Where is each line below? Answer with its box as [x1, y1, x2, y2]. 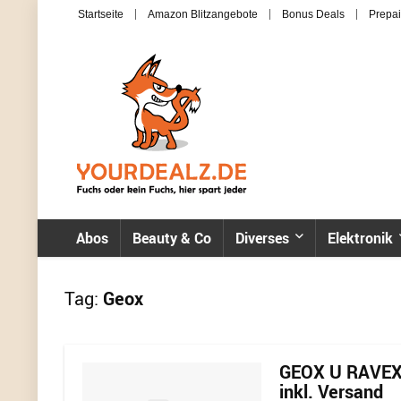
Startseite [78, 8, 124, 21]
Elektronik [328, 228, 393, 248]
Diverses [235, 228, 289, 248]
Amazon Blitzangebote [148, 8, 258, 21]
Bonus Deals [282, 8, 345, 21]
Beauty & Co [132, 228, 211, 248]
